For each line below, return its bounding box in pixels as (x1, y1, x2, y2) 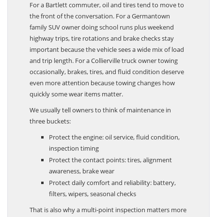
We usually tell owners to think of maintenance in (30, 110, 171, 120)
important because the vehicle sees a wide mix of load (30, 50, 184, 59)
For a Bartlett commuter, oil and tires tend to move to (30, 5, 184, 15)
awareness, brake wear (49, 171, 114, 181)
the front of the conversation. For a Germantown (30, 16, 170, 26)
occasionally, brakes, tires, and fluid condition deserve (30, 72, 184, 81)
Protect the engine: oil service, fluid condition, (49, 138, 180, 147)
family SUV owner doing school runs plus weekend (30, 28, 174, 37)
